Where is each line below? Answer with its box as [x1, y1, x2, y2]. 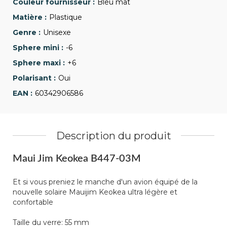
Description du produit [56, 129, 171, 142]
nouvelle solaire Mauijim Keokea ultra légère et [13, 187, 177, 197]
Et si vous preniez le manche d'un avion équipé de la [13, 177, 198, 186]
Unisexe [43, 27, 71, 37]
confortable [13, 197, 53, 207]
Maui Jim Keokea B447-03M [13, 153, 141, 164]
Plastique [49, 12, 82, 22]
